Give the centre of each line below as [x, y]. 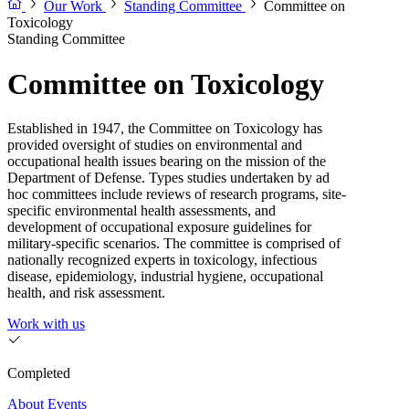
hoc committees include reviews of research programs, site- [177, 194]
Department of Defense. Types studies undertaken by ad [168, 178]
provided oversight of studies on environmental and [155, 145]
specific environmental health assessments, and [142, 211]
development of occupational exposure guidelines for [159, 227]
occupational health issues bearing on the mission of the [167, 162]
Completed [39, 373]
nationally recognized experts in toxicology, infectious [162, 260]
